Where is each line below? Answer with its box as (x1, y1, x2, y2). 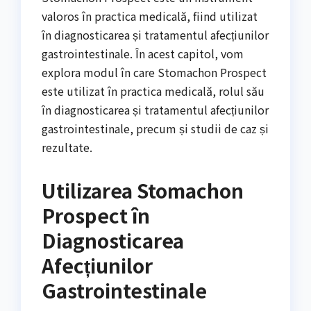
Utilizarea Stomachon (42, 176, 244, 205)
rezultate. (42, 139, 92, 156)
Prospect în (42, 201, 150, 230)
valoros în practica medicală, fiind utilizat (42, 8, 258, 25)
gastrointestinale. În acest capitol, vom (42, 45, 244, 62)
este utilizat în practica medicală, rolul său (42, 83, 264, 100)
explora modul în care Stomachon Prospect (42, 64, 267, 81)
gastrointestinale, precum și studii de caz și (42, 120, 269, 137)
